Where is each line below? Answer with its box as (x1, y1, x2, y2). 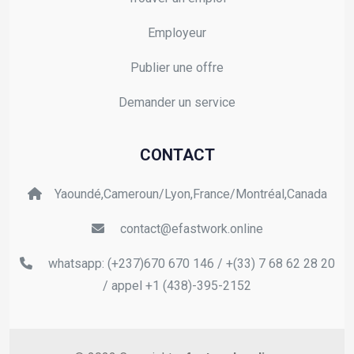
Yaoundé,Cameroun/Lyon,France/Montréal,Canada (54, 186, 327, 201)
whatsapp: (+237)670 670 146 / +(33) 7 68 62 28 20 (44, 255, 335, 271)
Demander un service (119, 94, 235, 110)
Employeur (148, 24, 206, 40)
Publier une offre (130, 59, 224, 75)
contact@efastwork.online (116, 220, 263, 236)
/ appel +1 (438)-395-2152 (103, 277, 251, 293)
